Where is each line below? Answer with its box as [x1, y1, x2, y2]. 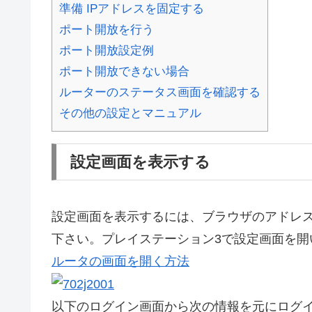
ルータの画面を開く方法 [52, 253, 189, 268]
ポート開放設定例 [59, 43, 154, 57]
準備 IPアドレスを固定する [59, 1, 204, 15]
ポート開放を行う [59, 22, 154, 36]
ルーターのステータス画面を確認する [59, 85, 260, 99]
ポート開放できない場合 [59, 64, 189, 78]
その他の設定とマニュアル [59, 106, 201, 120]
